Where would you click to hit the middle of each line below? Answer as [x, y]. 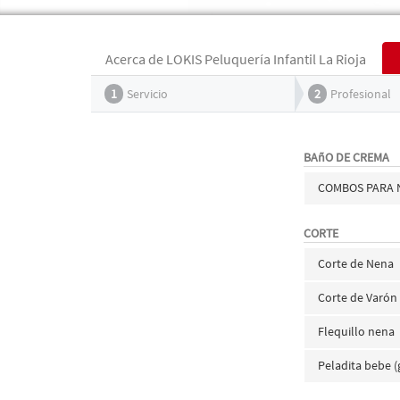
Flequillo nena [357, 331]
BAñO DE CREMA [347, 157]
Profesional [361, 94]
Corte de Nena [356, 263]
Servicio [147, 94]
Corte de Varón [358, 297]
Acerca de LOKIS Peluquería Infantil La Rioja [236, 59]
